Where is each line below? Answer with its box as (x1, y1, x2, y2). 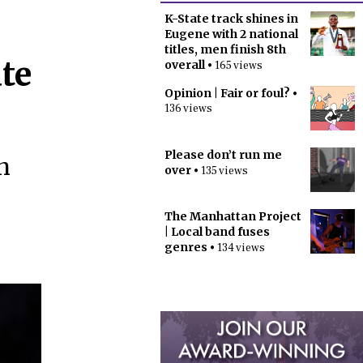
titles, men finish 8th (164, 42, 286, 57)
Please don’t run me (164, 147, 282, 162)
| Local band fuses (164, 224, 270, 239)
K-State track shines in (164, 11, 298, 26)
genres (164, 240, 207, 254)
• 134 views (207, 241, 265, 255)
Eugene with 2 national (164, 27, 298, 41)
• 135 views (191, 164, 248, 178)
